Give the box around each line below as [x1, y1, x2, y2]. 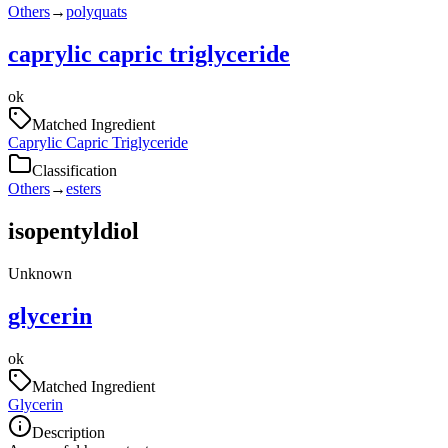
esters [66, 180, 101, 197]
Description [32, 423, 105, 441]
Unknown [8, 264, 72, 282]
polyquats [66, 3, 127, 21]
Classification [32, 162, 117, 179]
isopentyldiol [8, 217, 139, 244]
